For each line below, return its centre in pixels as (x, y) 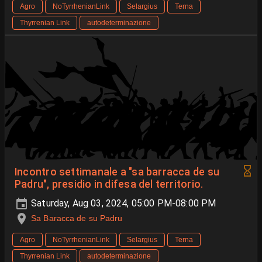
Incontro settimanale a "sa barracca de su (117, 172)
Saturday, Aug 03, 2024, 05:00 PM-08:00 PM (123, 203)
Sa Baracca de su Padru (77, 218)
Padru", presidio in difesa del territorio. (109, 184)
